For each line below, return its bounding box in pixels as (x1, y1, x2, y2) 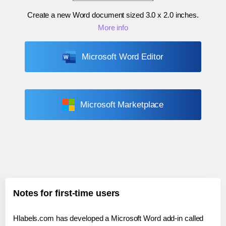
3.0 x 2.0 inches (145, 11, 197, 20)
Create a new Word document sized (27, 11, 146, 20)
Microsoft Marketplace (80, 100, 164, 110)
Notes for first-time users (13, 188, 120, 199)
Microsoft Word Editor (81, 52, 163, 62)
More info (97, 23, 129, 32)
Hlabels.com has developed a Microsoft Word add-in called (13, 214, 204, 223)
